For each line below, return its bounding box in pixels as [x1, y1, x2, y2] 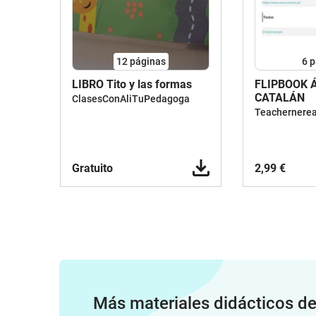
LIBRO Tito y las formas [72, 78, 192, 91]
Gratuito [72, 162, 113, 175]
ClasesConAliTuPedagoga [72, 93, 190, 104]
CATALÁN [255, 91, 305, 104]
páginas [129, 55, 166, 67]
